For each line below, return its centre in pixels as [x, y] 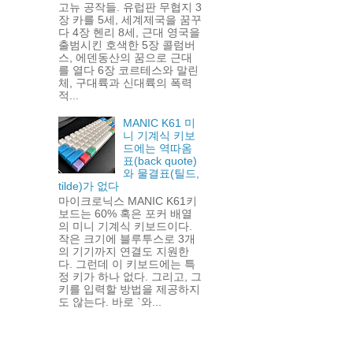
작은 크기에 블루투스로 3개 [126, 239]
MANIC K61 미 [160, 123]
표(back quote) [160, 161]
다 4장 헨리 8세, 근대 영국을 [129, 32]
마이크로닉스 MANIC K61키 [127, 201]
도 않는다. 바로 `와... [110, 302]
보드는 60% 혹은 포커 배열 [125, 214]
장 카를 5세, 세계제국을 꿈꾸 [130, 19]
